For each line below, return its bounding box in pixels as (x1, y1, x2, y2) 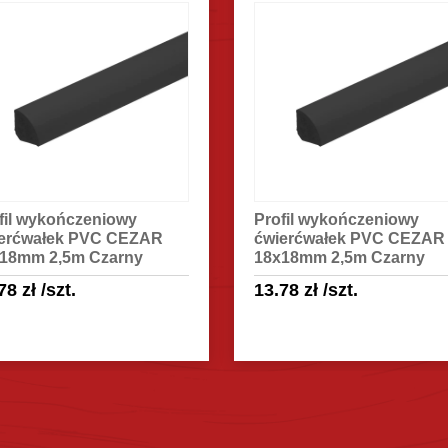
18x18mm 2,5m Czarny (254, 248, 426, 266)
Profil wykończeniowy (254, 210, 420, 228)
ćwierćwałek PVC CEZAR (254, 229, 446, 247)
